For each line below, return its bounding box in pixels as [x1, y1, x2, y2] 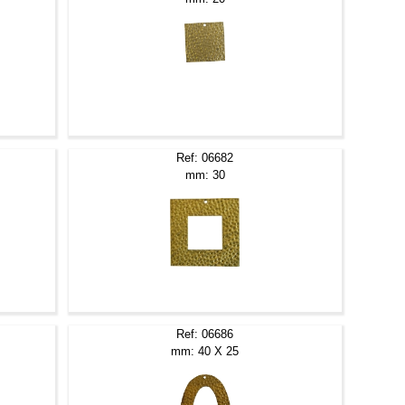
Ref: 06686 [176, 326, 234, 341]
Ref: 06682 [176, 150, 234, 165]
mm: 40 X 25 [171, 344, 240, 358]
